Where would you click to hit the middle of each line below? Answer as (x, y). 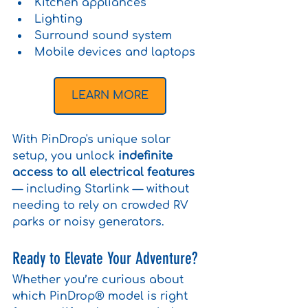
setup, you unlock (65, 156)
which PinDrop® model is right (102, 297)
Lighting (58, 20)
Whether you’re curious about (100, 280)
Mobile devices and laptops (115, 53)
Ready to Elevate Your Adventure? (105, 259)
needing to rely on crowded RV (102, 206)
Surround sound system (103, 36)
